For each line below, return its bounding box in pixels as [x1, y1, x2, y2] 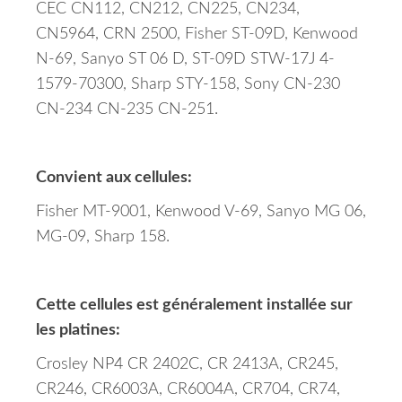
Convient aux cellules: [36, 170, 192, 187]
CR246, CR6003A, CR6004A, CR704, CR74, [36, 381, 340, 398]
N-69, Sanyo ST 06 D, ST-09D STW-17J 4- [36, 51, 335, 68]
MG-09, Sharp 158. [36, 229, 170, 246]
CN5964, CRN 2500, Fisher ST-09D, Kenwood [36, 26, 358, 43]
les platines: [36, 322, 120, 339]
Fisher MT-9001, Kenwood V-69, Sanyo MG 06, [36, 204, 366, 221]
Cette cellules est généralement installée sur [36, 297, 353, 314]
